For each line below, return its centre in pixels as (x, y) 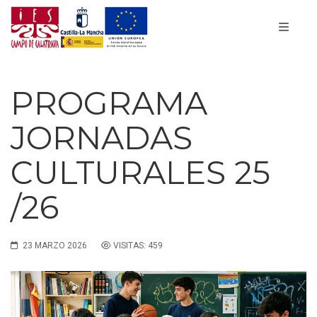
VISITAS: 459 (138, 246)
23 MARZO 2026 (55, 246)
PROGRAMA (109, 103)
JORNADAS (102, 138)
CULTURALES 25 (140, 172)
